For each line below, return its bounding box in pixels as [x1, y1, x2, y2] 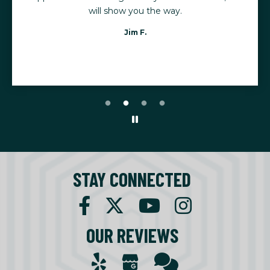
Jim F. [124, 27, 146, 37]
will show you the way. [88, 5, 182, 16]
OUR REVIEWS [86, 224, 178, 247]
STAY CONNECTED [73, 167, 191, 190]
